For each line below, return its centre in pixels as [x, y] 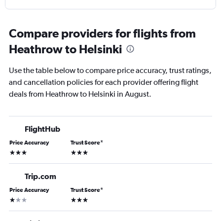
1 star [17, 199]
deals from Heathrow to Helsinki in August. [80, 94]
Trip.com [40, 176]
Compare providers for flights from [102, 33]
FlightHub [42, 129]
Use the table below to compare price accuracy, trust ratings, [110, 71]
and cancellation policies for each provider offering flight [104, 82]
